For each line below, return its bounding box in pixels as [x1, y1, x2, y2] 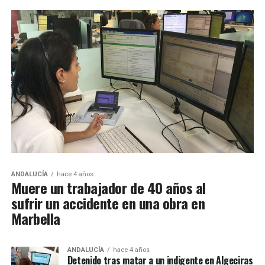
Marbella [11, 208, 60, 230]
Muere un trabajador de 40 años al [11, 177, 206, 199]
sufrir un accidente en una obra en [11, 192, 205, 214]
